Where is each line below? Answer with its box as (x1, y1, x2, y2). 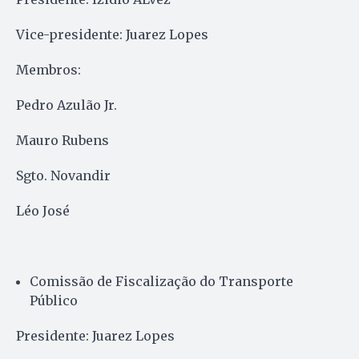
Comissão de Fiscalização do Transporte (30, 272, 293, 289)
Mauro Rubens (16, 131, 109, 148)
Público (30, 292, 78, 309)
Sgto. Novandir (16, 167, 111, 184)
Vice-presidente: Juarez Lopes (16, 26, 208, 42)
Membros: (16, 61, 81, 78)
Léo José (16, 202, 70, 219)
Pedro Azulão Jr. (16, 96, 117, 113)
